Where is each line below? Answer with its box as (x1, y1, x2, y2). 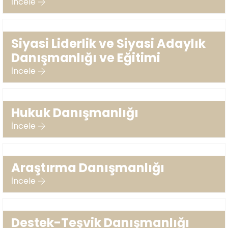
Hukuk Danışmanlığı (11, 104, 138, 121)
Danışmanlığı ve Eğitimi (11, 49, 160, 66)
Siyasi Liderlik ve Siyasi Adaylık (11, 35, 206, 52)
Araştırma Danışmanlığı (11, 159, 164, 176)
